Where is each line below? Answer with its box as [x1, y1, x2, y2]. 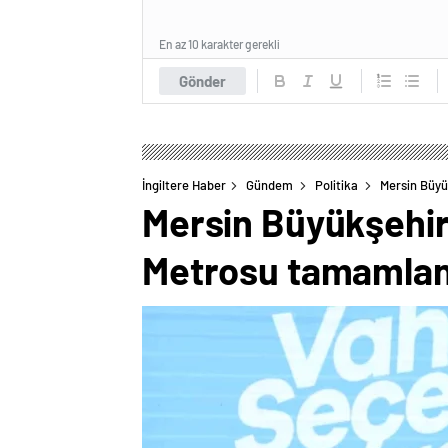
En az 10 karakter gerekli [159, 37, 280, 52]
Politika [315, 177, 358, 194]
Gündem [246, 177, 293, 194]
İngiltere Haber [142, 177, 226, 194]
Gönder [179, 72, 226, 91]
